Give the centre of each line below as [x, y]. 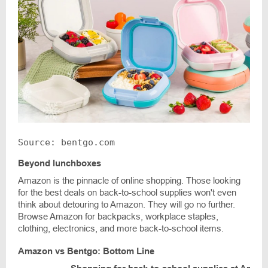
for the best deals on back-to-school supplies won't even [127, 193]
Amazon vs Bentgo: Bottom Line [86, 251]
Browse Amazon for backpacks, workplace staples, [118, 217]
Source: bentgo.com [66, 143]
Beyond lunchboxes [60, 163]
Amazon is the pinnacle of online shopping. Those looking [129, 181]
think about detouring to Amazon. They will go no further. [127, 205]
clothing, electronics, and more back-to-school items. [121, 229]
